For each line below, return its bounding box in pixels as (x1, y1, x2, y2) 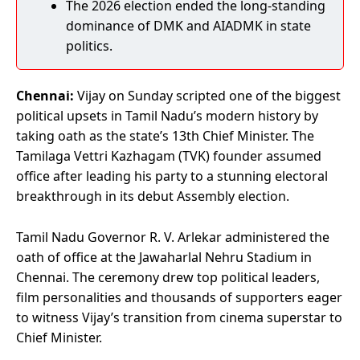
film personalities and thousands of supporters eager (16, 288, 342, 306)
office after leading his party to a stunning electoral (16, 166, 328, 185)
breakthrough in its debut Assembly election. (16, 186, 289, 205)
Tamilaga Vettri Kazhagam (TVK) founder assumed (16, 146, 321, 165)
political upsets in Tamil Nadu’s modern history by (16, 106, 318, 125)
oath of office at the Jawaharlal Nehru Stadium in (16, 247, 312, 266)
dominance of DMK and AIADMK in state (66, 16, 311, 35)
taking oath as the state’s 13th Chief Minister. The (16, 126, 314, 145)
